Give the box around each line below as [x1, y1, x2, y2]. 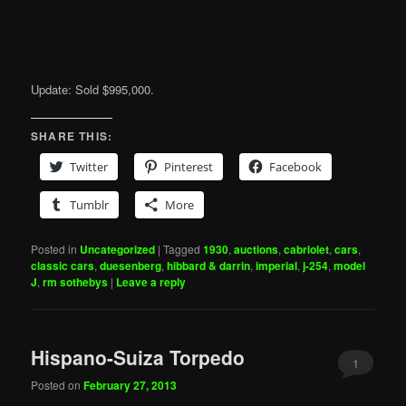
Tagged [163, 241, 201, 257]
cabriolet [284, 241, 330, 258]
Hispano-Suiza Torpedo [31, 343, 246, 371]
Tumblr [70, 197, 110, 214]
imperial [256, 257, 298, 275]
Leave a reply [116, 274, 187, 291]
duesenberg [100, 257, 162, 275]
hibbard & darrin [167, 257, 251, 275]
